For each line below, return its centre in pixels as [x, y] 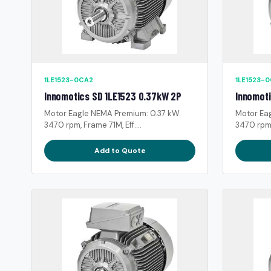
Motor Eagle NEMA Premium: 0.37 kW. [113, 113]
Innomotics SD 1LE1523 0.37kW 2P [113, 96]
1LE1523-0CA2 [69, 80]
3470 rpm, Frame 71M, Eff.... [93, 125]
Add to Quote [120, 150]
